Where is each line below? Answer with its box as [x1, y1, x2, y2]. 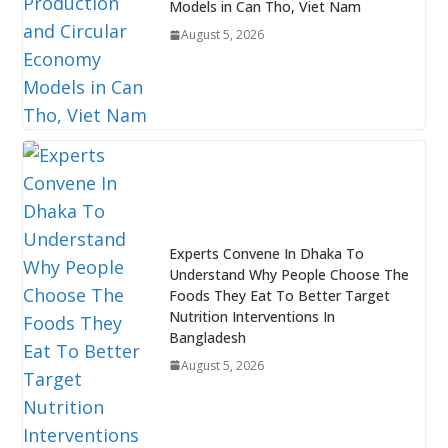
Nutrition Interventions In [168, 306, 335, 326]
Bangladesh [168, 327, 246, 347]
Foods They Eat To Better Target [168, 285, 390, 305]
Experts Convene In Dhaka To [168, 243, 364, 263]
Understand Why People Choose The [168, 264, 409, 284]
